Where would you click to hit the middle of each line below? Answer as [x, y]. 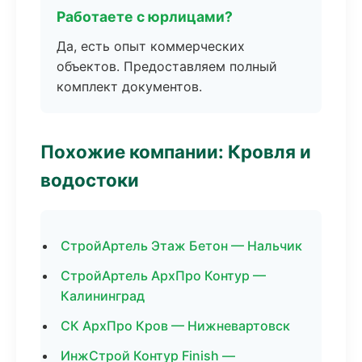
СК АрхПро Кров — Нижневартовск [175, 326]
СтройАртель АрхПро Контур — [163, 276]
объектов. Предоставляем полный [167, 66]
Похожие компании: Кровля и [176, 152]
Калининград [103, 296]
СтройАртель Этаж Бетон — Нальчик [181, 246]
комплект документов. [129, 86]
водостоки [90, 180]
